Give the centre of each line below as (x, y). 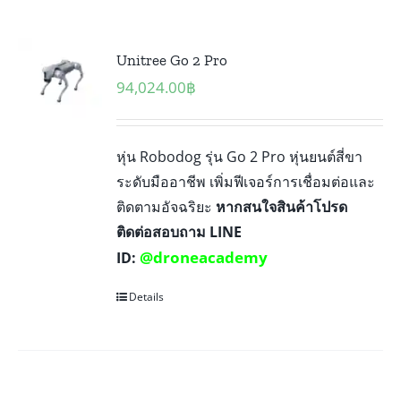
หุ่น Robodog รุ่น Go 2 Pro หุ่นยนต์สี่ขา (240, 156)
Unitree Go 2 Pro (172, 60)
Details (147, 296)
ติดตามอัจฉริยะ (166, 206)
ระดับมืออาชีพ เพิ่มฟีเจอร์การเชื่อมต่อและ (246, 181)
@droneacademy (204, 257)
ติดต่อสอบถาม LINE (179, 231)
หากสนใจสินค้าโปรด (282, 206)
